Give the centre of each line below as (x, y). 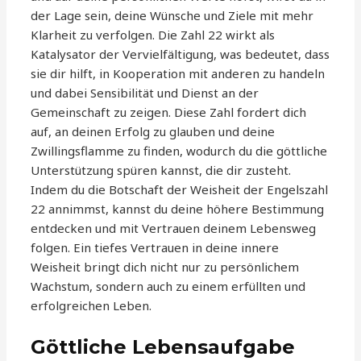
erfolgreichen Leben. (91, 306)
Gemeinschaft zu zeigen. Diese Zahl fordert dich (169, 112)
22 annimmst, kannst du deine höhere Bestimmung (178, 209)
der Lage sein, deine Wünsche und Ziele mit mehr (172, 16)
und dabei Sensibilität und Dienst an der (145, 93)
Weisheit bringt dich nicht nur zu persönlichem (165, 267)
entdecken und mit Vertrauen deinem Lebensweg (174, 228)
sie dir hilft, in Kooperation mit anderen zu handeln (178, 74)
